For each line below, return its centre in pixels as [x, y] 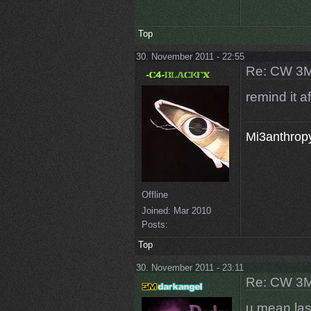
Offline [154, 195]
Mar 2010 [191, 211]
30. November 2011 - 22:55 [190, 56]
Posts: [154, 225]
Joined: [156, 211]
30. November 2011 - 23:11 [190, 268]
